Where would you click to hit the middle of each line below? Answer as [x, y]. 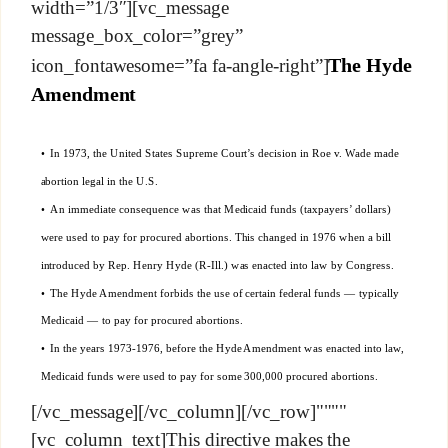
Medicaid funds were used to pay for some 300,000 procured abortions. [209, 376]
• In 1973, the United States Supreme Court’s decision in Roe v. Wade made [219, 153]
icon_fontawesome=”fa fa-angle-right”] [179, 65]
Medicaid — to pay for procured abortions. [141, 320]
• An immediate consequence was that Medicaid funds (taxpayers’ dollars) [215, 208]
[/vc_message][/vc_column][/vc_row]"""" [189, 411]
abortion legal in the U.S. [99, 181]
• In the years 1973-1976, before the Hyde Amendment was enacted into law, [222, 348]
